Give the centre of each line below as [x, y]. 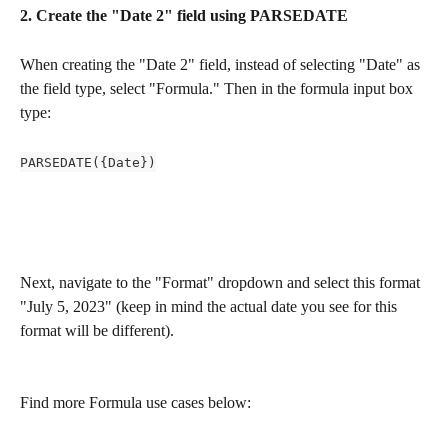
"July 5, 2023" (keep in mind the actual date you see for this [210, 306]
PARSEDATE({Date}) [88, 162]
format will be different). [97, 330]
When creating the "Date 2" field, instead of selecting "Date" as [222, 64]
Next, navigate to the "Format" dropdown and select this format [222, 282]
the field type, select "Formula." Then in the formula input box [218, 88]
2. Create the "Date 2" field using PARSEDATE [186, 15]
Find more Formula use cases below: [135, 403]
